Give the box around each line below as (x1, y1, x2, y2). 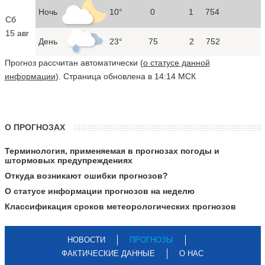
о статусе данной (143, 57, 210, 67)
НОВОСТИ (67, 235, 105, 244)
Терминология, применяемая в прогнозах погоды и (4, 146, 219, 156)
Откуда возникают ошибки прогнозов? (4, 170, 168, 180)
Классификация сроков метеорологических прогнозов (4, 201, 236, 211)
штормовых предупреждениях (4, 155, 132, 165)
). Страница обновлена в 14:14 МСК (55, 71, 196, 81)
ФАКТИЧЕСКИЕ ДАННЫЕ (62, 248, 155, 258)
